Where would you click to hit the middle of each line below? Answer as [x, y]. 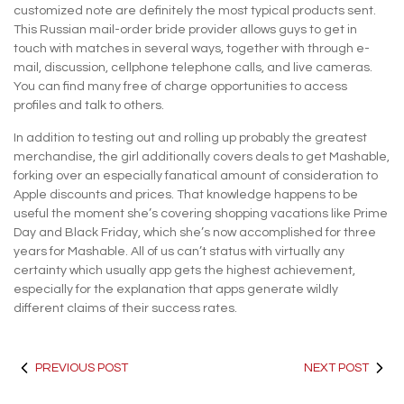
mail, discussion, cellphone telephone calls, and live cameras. [193, 67]
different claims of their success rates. [125, 308]
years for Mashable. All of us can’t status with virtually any [179, 251]
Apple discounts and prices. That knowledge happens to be [186, 194]
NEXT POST [336, 367]
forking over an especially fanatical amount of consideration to [196, 175]
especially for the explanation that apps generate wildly [176, 289]
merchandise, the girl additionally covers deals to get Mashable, [202, 156]
